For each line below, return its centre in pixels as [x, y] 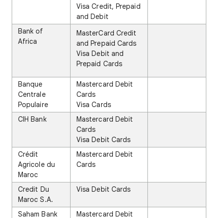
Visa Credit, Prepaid [109, 7]
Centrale [32, 95]
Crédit [28, 154]
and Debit [92, 17]
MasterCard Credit [107, 33]
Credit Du [34, 190]
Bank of [31, 31]
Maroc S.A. [36, 200]
